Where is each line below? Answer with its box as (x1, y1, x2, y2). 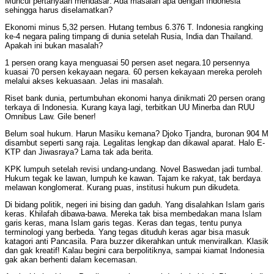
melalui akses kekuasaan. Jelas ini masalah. (5, 76, 164, 86)
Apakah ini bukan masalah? (5, 41, 103, 51)
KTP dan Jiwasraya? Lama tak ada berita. (5, 147, 154, 157)
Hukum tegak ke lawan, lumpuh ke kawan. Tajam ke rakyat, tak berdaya (5, 174, 261, 183)
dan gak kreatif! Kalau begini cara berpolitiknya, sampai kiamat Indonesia (5, 246, 264, 256)
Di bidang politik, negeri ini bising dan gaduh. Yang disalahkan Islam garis (5, 200, 265, 210)
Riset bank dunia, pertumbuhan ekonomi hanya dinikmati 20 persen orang (5, 94, 265, 103)
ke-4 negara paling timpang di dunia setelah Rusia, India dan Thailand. (5, 32, 253, 42)
